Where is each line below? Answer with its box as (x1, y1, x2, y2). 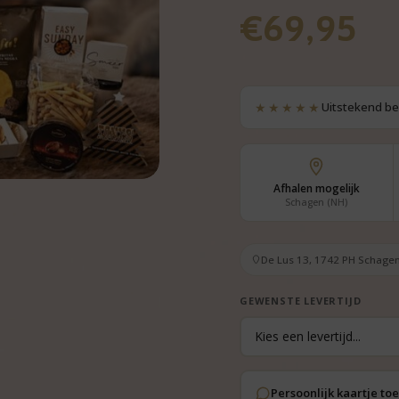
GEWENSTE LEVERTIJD (239, 293, 362, 307)
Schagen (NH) (285, 195, 348, 208)
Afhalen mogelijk (273, 180, 360, 196)
